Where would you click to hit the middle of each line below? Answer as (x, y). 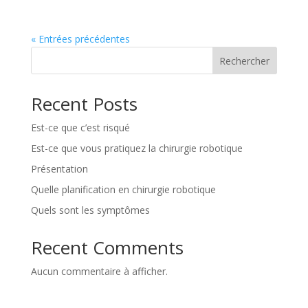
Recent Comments (107, 247)
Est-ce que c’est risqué (80, 127)
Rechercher (245, 60)
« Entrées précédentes (80, 38)
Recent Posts (84, 103)
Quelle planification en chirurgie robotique (123, 189)
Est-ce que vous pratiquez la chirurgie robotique (136, 148)
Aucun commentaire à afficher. (99, 271)
